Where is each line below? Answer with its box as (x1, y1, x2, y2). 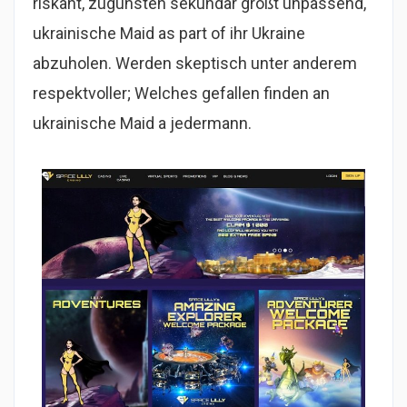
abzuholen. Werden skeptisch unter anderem (33, 54, 357, 74)
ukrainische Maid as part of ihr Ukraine (33, 24, 305, 44)
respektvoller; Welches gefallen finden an (33, 84, 330, 104)
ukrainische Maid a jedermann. (33, 114, 252, 134)
